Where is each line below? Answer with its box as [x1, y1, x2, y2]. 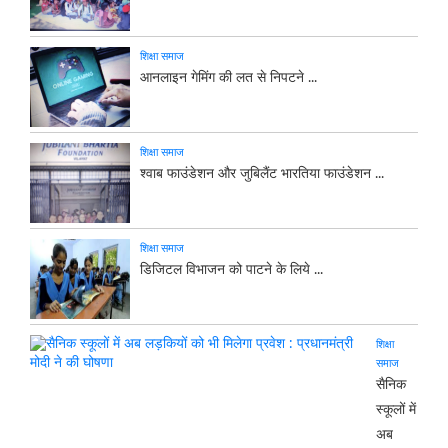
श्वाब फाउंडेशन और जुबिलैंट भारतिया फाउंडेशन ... [140, 166, 384, 181]
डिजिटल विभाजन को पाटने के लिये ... [140, 262, 323, 277]
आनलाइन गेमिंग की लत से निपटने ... [140, 70, 317, 85]
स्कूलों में [376, 402, 416, 417]
